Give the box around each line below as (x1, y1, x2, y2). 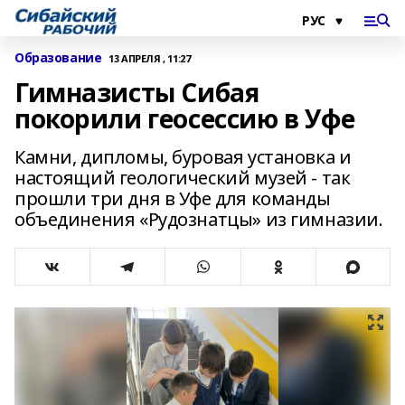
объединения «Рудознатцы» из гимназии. (14, 207, 383, 231)
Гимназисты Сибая (14, 75, 259, 109)
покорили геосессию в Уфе (14, 101, 355, 136)
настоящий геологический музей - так (14, 165, 351, 190)
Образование (14, 49, 102, 66)
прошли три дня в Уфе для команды (14, 186, 331, 211)
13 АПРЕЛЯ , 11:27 (108, 51, 191, 65)
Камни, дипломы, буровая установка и (14, 145, 352, 169)
